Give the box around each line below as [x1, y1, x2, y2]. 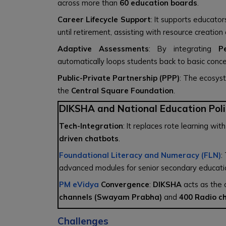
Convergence [99, 180, 149, 189]
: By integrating [149, 44, 218, 53]
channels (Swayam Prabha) [59, 192, 162, 202]
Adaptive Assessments [58, 44, 149, 53]
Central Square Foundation [71, 86, 174, 95]
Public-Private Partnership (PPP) [58, 73, 180, 83]
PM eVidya [59, 180, 99, 189]
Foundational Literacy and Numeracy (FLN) [59, 150, 221, 160]
